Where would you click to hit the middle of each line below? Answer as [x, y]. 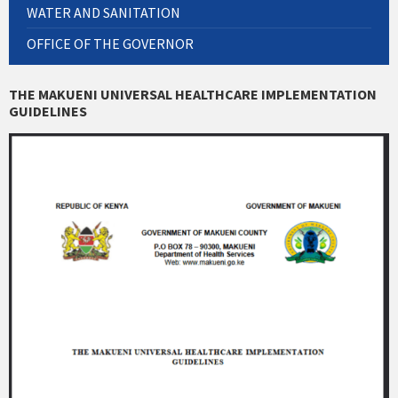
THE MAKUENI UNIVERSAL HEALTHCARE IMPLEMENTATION [193, 94]
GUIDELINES [48, 111]
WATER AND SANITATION [103, 12]
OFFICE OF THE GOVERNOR [110, 43]
